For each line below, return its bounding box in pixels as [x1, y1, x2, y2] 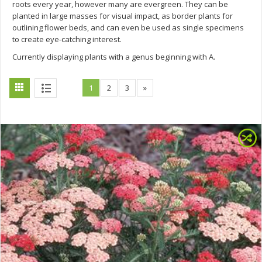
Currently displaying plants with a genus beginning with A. [12, 51, 215, 62]
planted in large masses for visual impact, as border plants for [12, 11, 233, 21]
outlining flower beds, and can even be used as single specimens [12, 22, 244, 33]
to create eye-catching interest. [12, 34, 122, 44]
